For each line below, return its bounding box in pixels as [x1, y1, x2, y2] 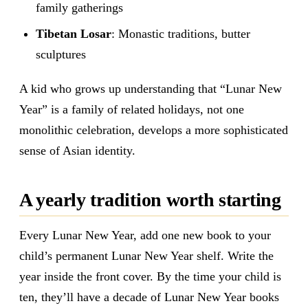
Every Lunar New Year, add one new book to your [19, 228, 271, 243]
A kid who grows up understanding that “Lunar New [19, 81, 282, 96]
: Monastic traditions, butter [111, 26, 250, 41]
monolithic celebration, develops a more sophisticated [19, 122, 288, 137]
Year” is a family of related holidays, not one [19, 102, 244, 116]
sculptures [36, 47, 86, 61]
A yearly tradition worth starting [19, 188, 281, 210]
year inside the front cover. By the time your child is [19, 269, 281, 284]
